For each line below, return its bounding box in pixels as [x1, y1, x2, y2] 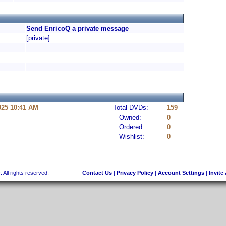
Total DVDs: [113, 104, 148, 111]
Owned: [113, 114, 141, 121]
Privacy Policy [116, 169, 153, 176]
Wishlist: [113, 133, 144, 140]
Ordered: [113, 123, 144, 131]
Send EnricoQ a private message [26, 25, 129, 32]
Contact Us [82, 169, 112, 176]
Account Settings [157, 169, 204, 176]
